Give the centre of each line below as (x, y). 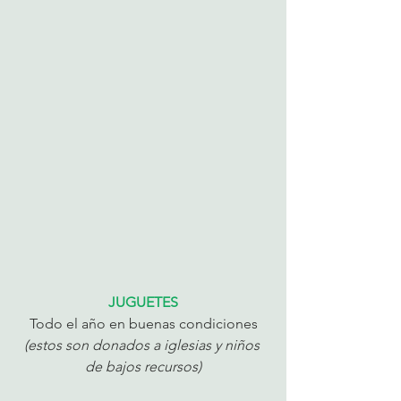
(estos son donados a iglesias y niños (143, 345)
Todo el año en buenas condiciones (143, 323)
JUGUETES (143, 302)
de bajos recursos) (143, 366)
